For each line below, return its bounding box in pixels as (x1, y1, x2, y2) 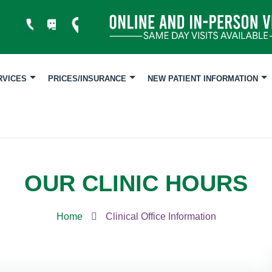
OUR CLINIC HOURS (24, 170, 248, 196)
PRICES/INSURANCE (47, 73, 126, 83)
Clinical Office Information (105, 211, 216, 222)
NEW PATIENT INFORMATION (147, 73, 258, 83)
